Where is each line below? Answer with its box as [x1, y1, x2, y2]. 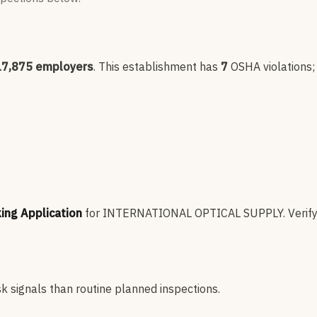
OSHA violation [231, 59, 306, 74]
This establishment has [98, 59, 218, 74]
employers [33, 59, 93, 74]
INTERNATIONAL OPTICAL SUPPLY [103, 206, 283, 221]
